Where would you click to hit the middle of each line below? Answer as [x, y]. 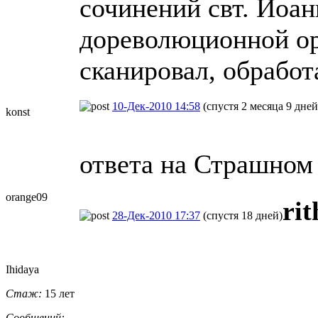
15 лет [58, 293]
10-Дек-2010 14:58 [156, 106]
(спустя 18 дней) [243, 215]
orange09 [27, 197]
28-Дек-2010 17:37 [156, 215]
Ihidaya [22, 269]
